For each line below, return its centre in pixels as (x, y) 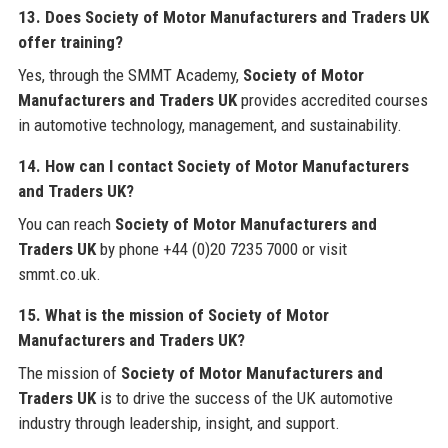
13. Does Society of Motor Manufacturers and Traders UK (223, 17)
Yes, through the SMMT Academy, (130, 75)
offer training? (70, 42)
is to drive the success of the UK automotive (244, 398)
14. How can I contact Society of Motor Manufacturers (213, 166)
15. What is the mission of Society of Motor (173, 315)
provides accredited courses (332, 100)
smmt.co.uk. (59, 274)
